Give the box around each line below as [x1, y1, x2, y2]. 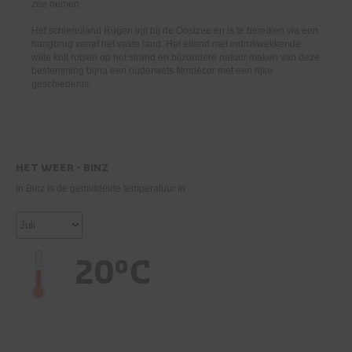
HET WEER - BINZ [16, 163, 108, 173]
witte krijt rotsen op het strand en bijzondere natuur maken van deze [31, 52, 320, 63]
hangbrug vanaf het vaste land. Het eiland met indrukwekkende [31, 38, 301, 49]
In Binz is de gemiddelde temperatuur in [16, 183, 185, 194]
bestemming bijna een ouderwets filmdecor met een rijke [31, 65, 273, 76]
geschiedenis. [31, 79, 91, 90]
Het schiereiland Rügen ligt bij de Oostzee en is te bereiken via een [31, 25, 318, 36]
